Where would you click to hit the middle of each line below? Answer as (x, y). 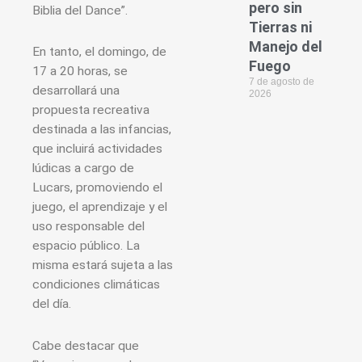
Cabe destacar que (86, 345)
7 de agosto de (282, 82)
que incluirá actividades (97, 149)
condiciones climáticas (96, 285)
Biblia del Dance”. (80, 11)
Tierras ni (281, 27)
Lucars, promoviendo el (97, 188)
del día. (52, 304)
